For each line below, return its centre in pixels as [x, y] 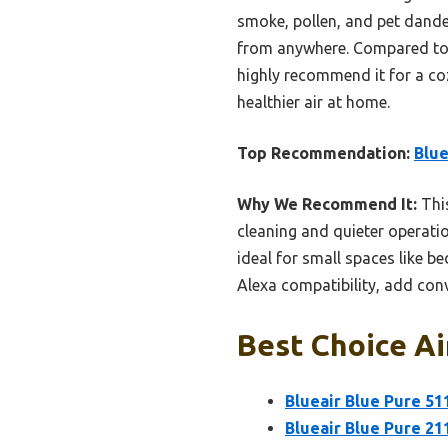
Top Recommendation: [323, 153]
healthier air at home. [313, 102]
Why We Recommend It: [327, 204]
